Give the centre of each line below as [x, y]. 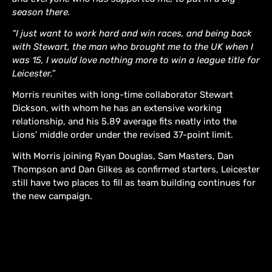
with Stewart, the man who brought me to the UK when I [133, 47]
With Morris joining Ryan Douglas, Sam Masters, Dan [123, 156]
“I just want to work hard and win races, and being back [132, 33]
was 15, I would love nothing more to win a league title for [136, 60]
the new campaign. [52, 196]
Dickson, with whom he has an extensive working [117, 108]
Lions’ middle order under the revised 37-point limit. [123, 135]
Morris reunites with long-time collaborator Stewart [123, 95]
